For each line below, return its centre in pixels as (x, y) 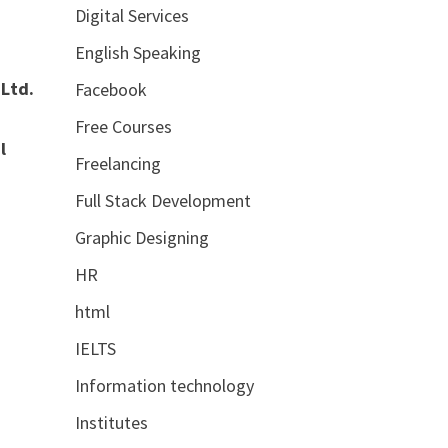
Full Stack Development (162, 200)
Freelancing (117, 163)
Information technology (164, 385)
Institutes (111, 422)
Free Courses (123, 126)
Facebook (110, 89)
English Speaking (137, 52)
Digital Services (131, 15)
